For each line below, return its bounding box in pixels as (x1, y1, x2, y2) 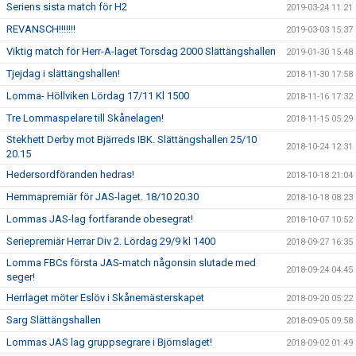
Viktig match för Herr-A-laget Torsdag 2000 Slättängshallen (6, 44, 276, 57)
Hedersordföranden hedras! (6, 168, 134, 180)
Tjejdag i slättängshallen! (6, 67, 120, 79)
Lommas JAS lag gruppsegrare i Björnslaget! (6, 335, 212, 348)
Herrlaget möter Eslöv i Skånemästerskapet (6, 291, 204, 304)
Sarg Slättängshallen (6, 313, 101, 326)
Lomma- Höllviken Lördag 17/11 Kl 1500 (6, 89, 189, 102)
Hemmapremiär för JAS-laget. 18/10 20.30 (6, 190, 199, 203)
